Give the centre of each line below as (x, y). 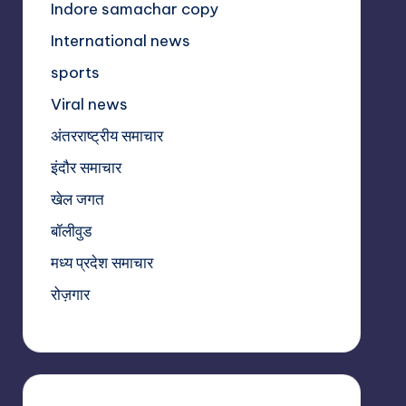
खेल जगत (77, 200)
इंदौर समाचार (86, 168)
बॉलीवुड (71, 232)
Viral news (89, 105)
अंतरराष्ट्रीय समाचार (106, 136)
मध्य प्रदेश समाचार (101, 263)
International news (120, 41)
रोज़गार (70, 295)
